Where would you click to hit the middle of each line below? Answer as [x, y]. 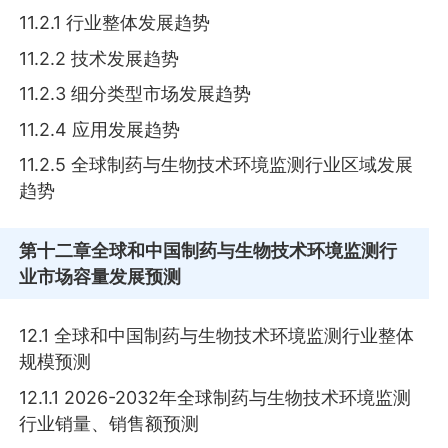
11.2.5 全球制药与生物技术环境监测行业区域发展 [216, 165]
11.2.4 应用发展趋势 [100, 129]
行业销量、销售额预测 [109, 423]
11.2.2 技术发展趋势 [99, 58]
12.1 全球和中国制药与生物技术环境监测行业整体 [217, 336]
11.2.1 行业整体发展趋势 [115, 22]
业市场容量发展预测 [100, 276]
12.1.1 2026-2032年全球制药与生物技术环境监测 [215, 397]
